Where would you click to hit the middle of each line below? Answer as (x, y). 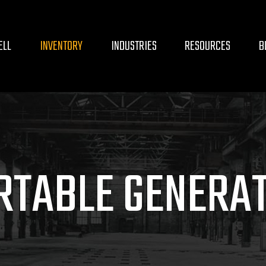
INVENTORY (61, 46)
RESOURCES (208, 46)
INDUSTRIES (134, 46)
